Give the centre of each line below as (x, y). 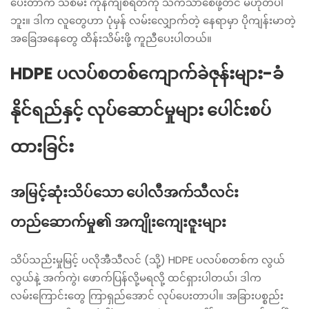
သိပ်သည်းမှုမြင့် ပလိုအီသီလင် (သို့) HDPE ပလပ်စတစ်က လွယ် (148, 260)
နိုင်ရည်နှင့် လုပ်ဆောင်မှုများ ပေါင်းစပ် (141, 110)
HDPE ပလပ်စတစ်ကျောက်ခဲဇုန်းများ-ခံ (147, 73)
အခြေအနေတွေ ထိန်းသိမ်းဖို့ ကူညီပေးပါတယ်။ (111, 38)
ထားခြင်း (42, 147)
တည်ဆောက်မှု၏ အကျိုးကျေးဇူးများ (118, 222)
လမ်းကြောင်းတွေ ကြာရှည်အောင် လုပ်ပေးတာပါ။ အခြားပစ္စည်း (147, 296)
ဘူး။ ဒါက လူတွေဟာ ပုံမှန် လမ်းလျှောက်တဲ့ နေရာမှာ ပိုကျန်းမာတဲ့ (153, 20)
